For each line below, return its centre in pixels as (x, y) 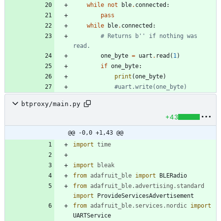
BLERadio (173, 176)
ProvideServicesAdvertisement (146, 196)
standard (190, 186)
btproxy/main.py (51, 104)
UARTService (92, 216)
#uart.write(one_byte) (151, 87)
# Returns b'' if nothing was (149, 36)
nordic (177, 206)
